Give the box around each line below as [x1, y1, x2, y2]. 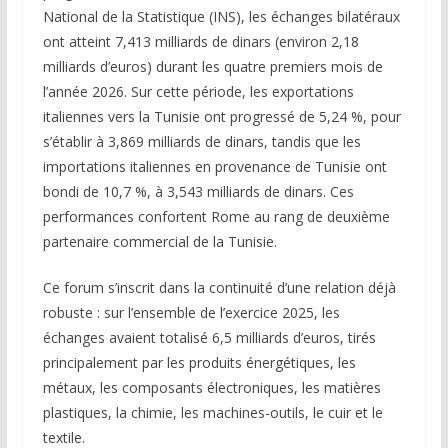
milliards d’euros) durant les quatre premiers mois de [42, 56, 383, 76]
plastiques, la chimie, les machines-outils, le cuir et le [42, 402, 383, 422]
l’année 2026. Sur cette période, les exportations [42, 81, 354, 101]
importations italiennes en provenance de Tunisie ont [42, 156, 387, 176]
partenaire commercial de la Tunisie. [42, 231, 277, 251]
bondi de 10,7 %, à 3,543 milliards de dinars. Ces [42, 181, 354, 201]
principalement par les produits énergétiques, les [42, 352, 356, 372]
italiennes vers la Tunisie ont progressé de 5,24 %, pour [42, 106, 401, 126]
